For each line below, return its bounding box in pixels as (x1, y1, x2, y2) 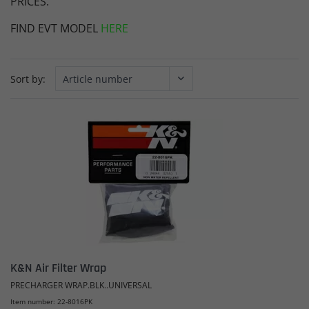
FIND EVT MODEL (10, 20, 101, 36)
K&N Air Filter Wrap (10, 259, 106, 276)
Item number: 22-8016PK (10, 296, 92, 306)
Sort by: (10, 72, 46, 86)
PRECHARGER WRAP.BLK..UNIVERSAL (10, 279, 152, 291)
